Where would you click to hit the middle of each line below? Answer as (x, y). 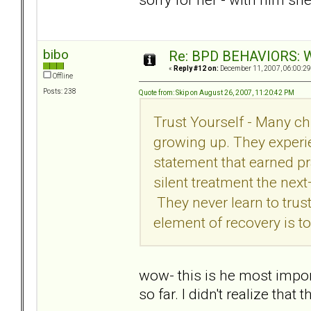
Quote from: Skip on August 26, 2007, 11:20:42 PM (217, 92)
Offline (62, 76)
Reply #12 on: (196, 69)
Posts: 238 (60, 92)
